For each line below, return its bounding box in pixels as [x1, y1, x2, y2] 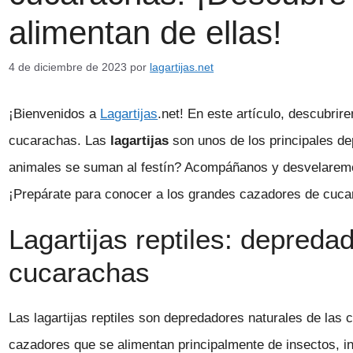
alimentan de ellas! [9, 14, 283, 52]
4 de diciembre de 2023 [9, 60, 128, 73]
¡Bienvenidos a [9, 106, 101, 121]
